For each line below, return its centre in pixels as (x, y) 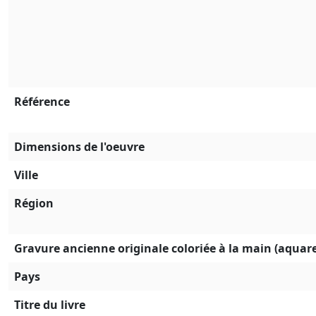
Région (34, 203)
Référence (42, 102)
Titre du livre (50, 305)
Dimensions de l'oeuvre (79, 147)
